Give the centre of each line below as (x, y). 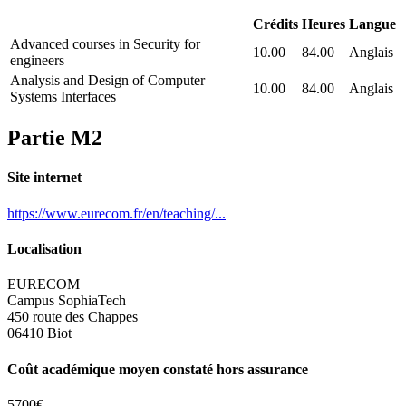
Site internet (44, 178)
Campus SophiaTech (67, 301)
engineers (37, 61)
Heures (324, 24)
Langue (372, 24)
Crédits (275, 24)
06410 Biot (39, 333)
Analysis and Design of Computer (107, 81)
